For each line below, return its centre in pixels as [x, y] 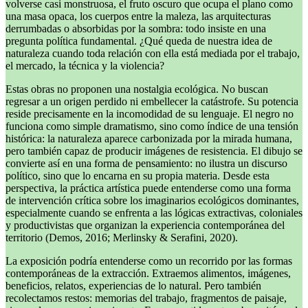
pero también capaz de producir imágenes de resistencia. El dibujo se [154, 151]
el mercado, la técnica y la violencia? [85, 66]
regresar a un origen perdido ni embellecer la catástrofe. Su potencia [152, 102]
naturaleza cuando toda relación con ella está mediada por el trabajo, [153, 54]
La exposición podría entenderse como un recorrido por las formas [149, 261]
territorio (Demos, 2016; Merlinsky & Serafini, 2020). [122, 238]
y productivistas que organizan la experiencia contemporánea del [145, 225]
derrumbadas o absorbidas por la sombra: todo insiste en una [136, 29]
